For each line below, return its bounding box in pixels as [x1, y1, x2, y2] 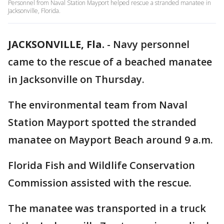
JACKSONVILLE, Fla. [8, 37, 104, 51]
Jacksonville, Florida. [8, 6, 60, 15]
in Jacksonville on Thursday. [8, 72, 144, 86]
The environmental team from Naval [8, 98, 187, 111]
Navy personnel [113, 37, 189, 51]
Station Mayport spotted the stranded [8, 115, 196, 129]
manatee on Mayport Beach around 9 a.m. [8, 133, 213, 146]
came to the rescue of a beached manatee [8, 55, 212, 68]
